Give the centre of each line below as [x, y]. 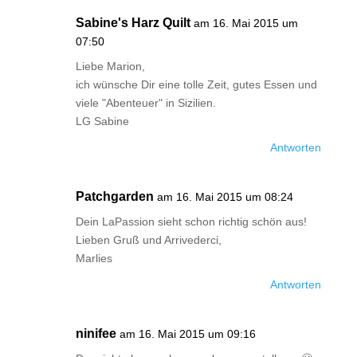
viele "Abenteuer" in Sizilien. [145, 103]
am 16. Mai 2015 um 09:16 [187, 334]
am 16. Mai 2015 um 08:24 [225, 197]
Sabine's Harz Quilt [133, 23]
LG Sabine [102, 121]
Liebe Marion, [110, 66]
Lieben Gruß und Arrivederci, [148, 240]
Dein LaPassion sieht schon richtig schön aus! [191, 222]
